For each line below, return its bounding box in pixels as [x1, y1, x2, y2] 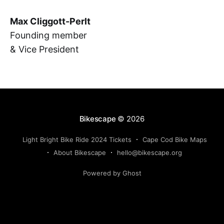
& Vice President [10, 43, 79, 54]
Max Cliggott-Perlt [10, 15, 90, 26]
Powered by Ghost [82, 169, 141, 177]
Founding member [10, 29, 87, 40]
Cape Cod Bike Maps [142, 135, 207, 143]
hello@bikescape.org [116, 148, 182, 156]
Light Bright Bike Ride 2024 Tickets [22, 135, 131, 143]
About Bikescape [53, 148, 106, 156]
